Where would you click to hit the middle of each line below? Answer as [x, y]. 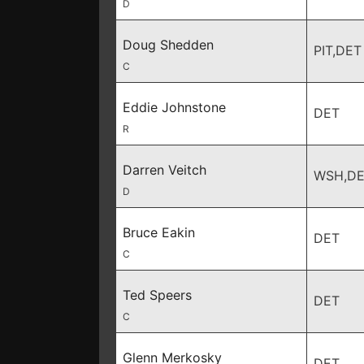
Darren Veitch [165, 170]
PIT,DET [338, 50]
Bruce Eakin [159, 232]
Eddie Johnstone [174, 107]
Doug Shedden [168, 45]
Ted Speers [157, 295]
